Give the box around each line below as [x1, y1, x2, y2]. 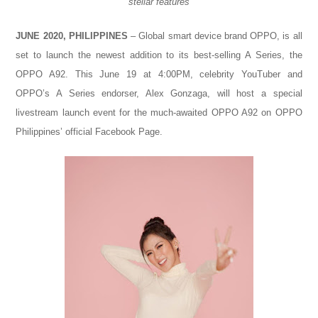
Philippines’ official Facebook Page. [16, 126, 163, 137]
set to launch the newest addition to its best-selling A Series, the [16, 49, 302, 60]
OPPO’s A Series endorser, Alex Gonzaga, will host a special [16, 87, 302, 99]
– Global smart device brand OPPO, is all [127, 30, 302, 41]
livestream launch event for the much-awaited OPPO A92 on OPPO [16, 106, 302, 118]
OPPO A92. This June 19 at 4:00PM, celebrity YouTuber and [16, 68, 302, 79]
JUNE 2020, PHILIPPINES [16, 30, 128, 41]
